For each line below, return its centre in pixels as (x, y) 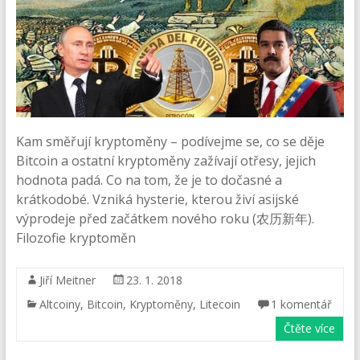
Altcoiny (59, 304)
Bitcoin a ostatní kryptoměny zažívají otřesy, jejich (166, 160)
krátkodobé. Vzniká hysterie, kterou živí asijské (157, 199)
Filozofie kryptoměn (76, 237)
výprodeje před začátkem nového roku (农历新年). (165, 218)
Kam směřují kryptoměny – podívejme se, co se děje (170, 141)
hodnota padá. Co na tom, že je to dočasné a (149, 180)
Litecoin (219, 304)
